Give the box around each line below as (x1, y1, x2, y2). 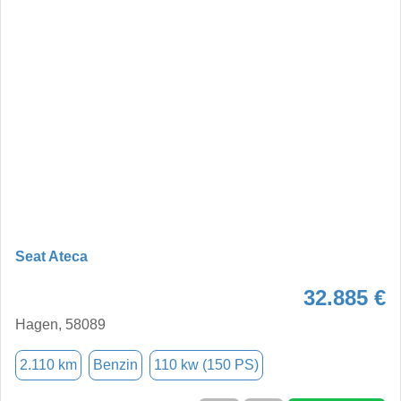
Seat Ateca (15, 248, 88, 264)
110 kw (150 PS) (154, 356, 259, 372)
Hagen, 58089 (15, 316, 106, 332)
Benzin (93, 356, 138, 372)
